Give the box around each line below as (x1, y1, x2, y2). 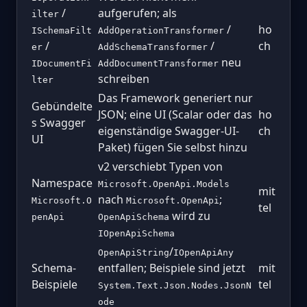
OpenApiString (98, 247, 169, 258)
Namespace (32, 175, 93, 191)
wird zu (169, 208, 210, 223)
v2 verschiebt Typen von (98, 158, 223, 174)
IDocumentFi (32, 58, 92, 69)
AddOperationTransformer (98, 25, 224, 36)
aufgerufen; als (98, 5, 177, 21)
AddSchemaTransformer (98, 41, 208, 52)
